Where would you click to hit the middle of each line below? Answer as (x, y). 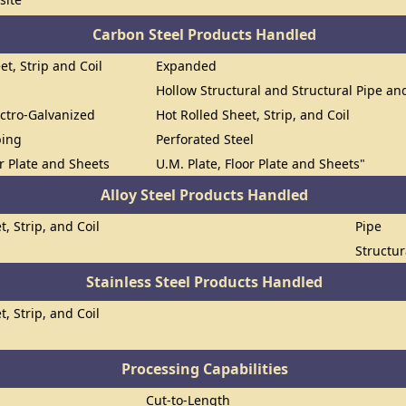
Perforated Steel (205, 139)
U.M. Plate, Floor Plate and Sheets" (261, 164)
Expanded (187, 66)
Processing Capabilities (204, 369)
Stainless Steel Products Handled (205, 282)
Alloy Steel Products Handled (205, 195)
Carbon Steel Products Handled (205, 34)
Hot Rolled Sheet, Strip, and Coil (253, 115)
